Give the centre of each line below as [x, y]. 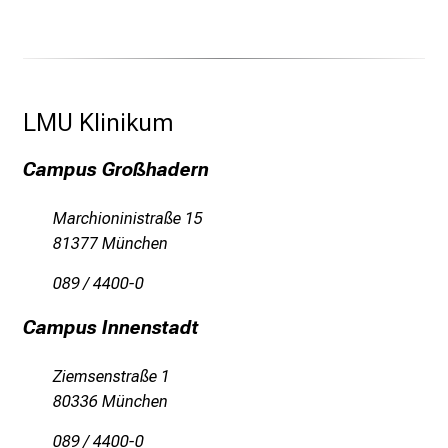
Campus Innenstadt [111, 328]
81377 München [110, 244]
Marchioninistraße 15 [128, 219]
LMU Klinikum [101, 122]
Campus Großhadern [116, 170]
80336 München [110, 402]
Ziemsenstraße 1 [111, 377]
